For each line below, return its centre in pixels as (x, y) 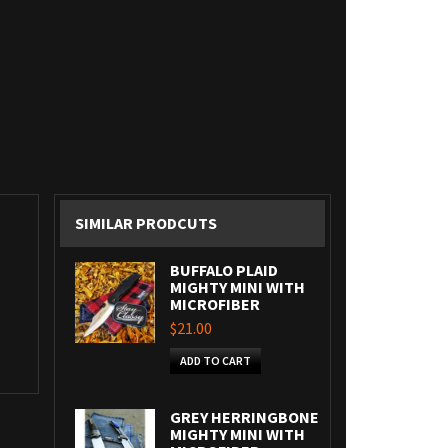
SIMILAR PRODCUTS (145, 223)
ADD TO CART (216, 360)
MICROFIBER (215, 304)
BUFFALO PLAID (224, 270)
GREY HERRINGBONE (245, 417)
